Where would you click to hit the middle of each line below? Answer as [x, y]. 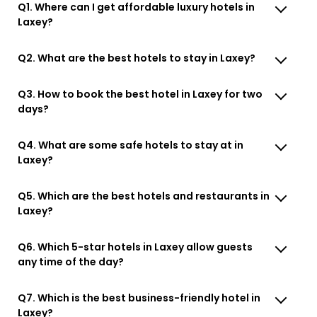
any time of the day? [71, 261]
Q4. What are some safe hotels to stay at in [131, 145]
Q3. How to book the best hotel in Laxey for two [140, 94]
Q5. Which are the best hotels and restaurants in [144, 196]
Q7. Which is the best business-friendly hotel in [139, 298]
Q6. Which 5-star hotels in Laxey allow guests [136, 247]
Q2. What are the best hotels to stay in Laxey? [137, 58]
